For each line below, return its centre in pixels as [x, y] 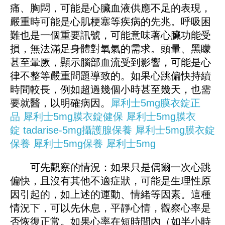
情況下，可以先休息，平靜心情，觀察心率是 [110, 208]
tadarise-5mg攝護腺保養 [78, 130]
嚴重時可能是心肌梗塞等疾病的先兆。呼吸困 [110, 22]
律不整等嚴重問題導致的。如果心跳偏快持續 [110, 76]
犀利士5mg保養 [68, 144]
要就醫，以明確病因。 [60, 103]
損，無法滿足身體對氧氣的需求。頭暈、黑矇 [110, 49]
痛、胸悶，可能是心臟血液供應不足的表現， [110, 8]
